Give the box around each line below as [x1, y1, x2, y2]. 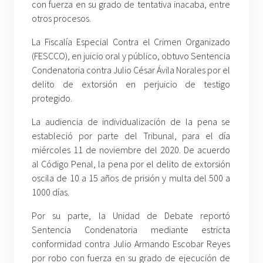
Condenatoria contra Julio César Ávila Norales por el [32, 64, 231, 76]
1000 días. [32, 186, 69, 198]
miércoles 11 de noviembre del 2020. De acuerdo [32, 144, 231, 156]
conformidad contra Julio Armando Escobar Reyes [32, 238, 231, 250]
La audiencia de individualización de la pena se [32, 116, 231, 128]
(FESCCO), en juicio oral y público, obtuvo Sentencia [32, 50, 231, 62]
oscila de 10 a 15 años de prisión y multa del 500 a [32, 172, 231, 184]
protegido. [32, 92, 72, 104]
